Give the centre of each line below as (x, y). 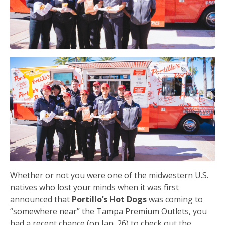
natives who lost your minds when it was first (94, 187)
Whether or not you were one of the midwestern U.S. (109, 175)
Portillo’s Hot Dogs (110, 199)
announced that (41, 199)
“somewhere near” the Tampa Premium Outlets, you (108, 211)
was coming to (176, 199)
